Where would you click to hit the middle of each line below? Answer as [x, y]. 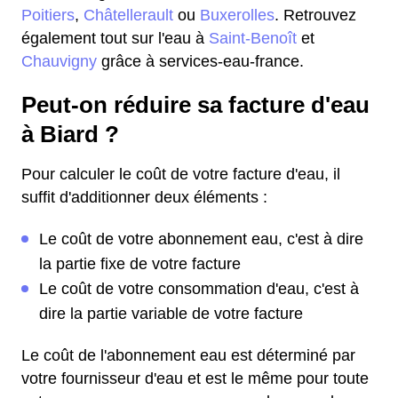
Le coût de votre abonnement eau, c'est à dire [201, 239]
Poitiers [48, 15]
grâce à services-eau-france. [200, 61]
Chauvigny [59, 61]
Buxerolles [237, 15]
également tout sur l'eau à [115, 38]
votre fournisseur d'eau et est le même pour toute [195, 378]
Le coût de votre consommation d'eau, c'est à [199, 289]
